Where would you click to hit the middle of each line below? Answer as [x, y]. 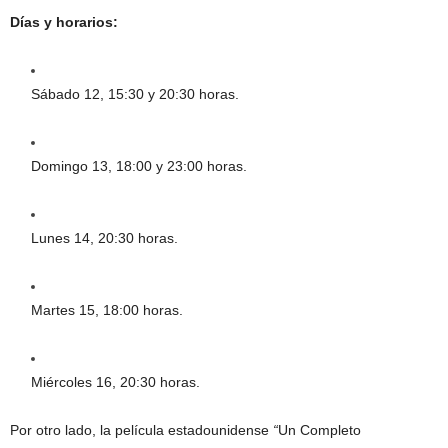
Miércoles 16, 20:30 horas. [115, 382]
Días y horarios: [64, 22]
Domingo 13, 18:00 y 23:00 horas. [139, 166]
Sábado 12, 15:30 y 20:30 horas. [135, 94]
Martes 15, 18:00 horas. [107, 310]
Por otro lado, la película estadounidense [141, 430]
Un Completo [319, 430]
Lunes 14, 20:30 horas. [104, 238]
